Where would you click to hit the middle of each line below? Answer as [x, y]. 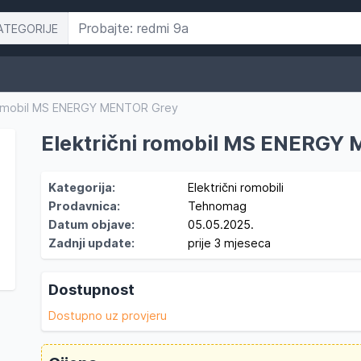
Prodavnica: [85, 206]
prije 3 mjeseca [229, 243]
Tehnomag [217, 206]
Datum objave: [92, 224]
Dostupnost [92, 289]
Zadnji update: [92, 243]
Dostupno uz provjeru [108, 315]
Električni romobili [235, 187]
